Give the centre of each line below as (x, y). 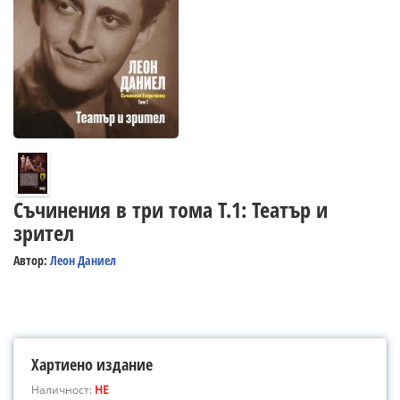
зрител (44, 233)
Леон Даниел (83, 260)
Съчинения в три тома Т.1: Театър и (171, 209)
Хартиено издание (92, 364)
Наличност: (63, 390)
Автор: (32, 260)
